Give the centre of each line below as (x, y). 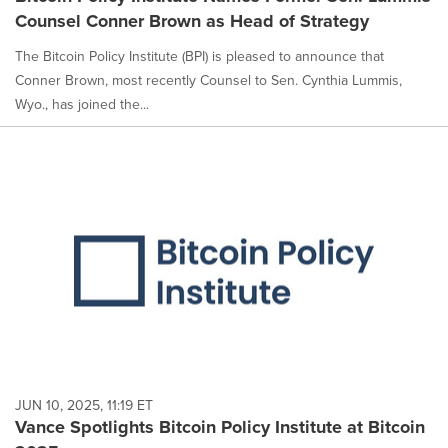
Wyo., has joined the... (82, 103)
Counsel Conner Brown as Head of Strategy (192, 20)
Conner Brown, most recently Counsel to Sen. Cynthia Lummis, (208, 79)
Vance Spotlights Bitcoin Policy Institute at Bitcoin (220, 427)
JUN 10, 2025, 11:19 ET (84, 405)
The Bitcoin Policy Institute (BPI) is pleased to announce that (199, 55)
